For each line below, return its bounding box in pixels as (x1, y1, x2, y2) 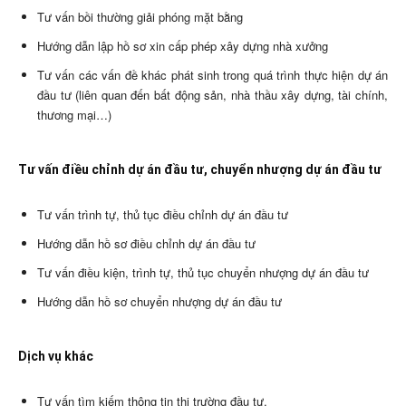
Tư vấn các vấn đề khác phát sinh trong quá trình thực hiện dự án (37, 65, 388, 83)
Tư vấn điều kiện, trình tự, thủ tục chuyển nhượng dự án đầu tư (37, 263, 369, 281)
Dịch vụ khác (18, 348, 93, 363)
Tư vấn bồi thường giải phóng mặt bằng (37, 7, 243, 25)
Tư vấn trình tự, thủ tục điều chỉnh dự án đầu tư (37, 205, 288, 223)
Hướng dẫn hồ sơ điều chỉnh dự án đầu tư (37, 234, 256, 252)
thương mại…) (37, 105, 111, 123)
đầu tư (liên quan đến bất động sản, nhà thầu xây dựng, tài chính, (37, 85, 388, 103)
